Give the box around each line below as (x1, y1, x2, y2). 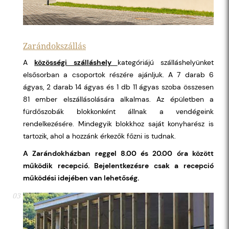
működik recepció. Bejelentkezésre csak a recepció (23, 161, 214, 170)
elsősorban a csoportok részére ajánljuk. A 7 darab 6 (23, 70, 214, 79)
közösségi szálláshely (34, 57, 118, 67)
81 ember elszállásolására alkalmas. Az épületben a (23, 94, 214, 104)
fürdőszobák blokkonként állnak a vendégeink (23, 106, 214, 116)
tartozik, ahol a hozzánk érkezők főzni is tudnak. (23, 131, 176, 141)
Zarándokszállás (23, 40, 86, 52)
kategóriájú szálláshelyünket (117, 57, 214, 67)
